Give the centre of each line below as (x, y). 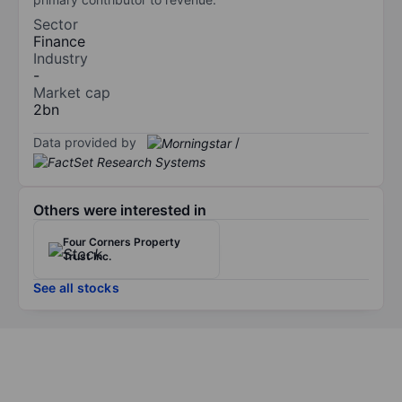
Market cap (72, 92)
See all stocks (76, 288)
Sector (56, 24)
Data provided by (85, 142)
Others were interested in (120, 210)
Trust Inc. (87, 257)
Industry (61, 58)
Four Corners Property (122, 242)
